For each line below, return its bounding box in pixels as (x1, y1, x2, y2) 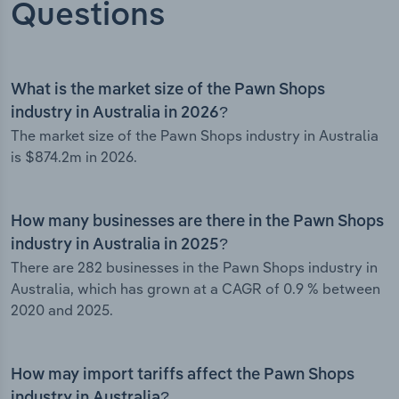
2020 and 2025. (11, 301, 113, 320)
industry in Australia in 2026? (11, 105, 228, 122)
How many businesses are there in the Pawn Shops (11, 214, 384, 231)
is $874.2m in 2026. (11, 148, 137, 167)
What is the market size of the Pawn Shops (11, 82, 325, 99)
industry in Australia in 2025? (11, 237, 228, 254)
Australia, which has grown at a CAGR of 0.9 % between (11, 280, 380, 298)
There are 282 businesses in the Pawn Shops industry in (11, 258, 378, 277)
